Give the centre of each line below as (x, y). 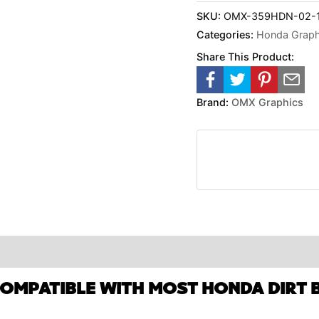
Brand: (213, 102)
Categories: (227, 34)
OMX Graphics (268, 102)
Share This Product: (246, 56)
